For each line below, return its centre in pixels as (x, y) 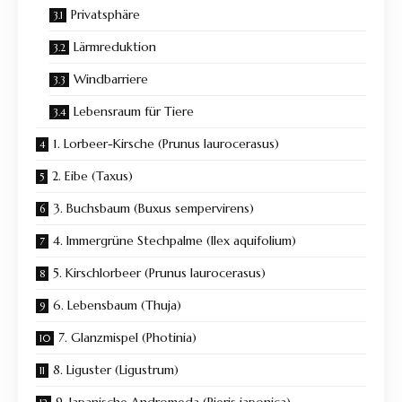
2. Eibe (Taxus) (92, 176)
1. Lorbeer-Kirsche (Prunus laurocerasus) (166, 144)
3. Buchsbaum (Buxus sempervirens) (153, 209)
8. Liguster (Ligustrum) (116, 370)
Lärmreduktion (117, 47)
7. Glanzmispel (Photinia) (127, 338)
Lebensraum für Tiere (134, 112)
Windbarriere (111, 79)
